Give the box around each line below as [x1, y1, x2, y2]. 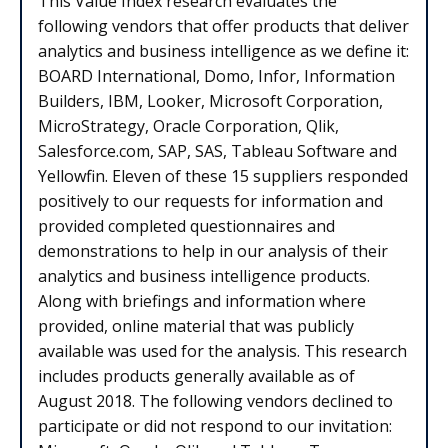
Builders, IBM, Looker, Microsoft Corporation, [38, 90, 383, 113]
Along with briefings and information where [38, 290, 366, 313]
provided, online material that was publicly [38, 315, 354, 338]
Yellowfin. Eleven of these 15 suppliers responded [38, 165, 408, 188]
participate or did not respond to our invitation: [38, 415, 392, 438]
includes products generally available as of [38, 365, 355, 388]
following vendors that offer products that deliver [38, 15, 409, 38]
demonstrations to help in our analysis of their [38, 240, 388, 263]
